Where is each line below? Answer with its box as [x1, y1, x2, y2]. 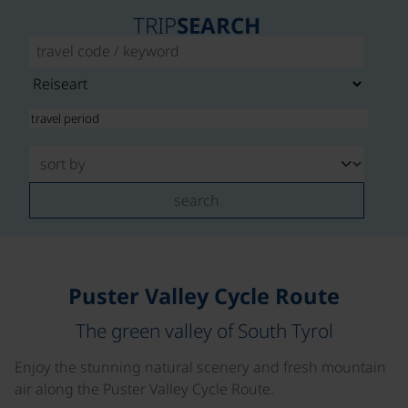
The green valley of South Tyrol [75, 318, 333, 343]
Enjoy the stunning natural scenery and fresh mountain [15, 357, 386, 377]
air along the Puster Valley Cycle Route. [15, 379, 274, 399]
